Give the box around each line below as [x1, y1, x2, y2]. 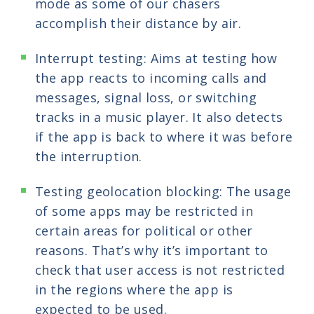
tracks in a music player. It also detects [35, 108, 283, 125]
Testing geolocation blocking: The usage [35, 182, 292, 200]
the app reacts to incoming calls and [35, 69, 267, 86]
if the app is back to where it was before [35, 128, 293, 145]
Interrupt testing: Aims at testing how [35, 49, 278, 67]
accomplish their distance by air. [35, 14, 242, 32]
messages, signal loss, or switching [35, 88, 257, 106]
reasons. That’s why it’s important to [35, 241, 268, 259]
